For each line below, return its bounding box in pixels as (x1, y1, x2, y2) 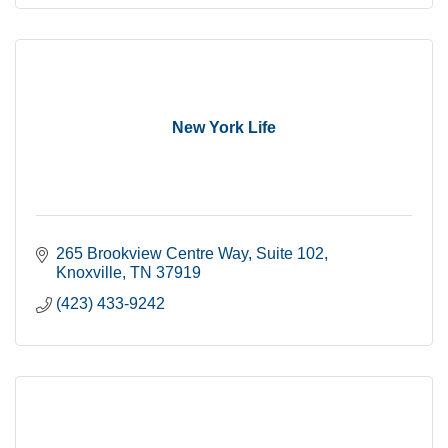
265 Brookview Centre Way (56, 245, 248, 262)
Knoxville (56, 264, 122, 281)
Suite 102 (256, 245, 324, 262)
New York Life (172, 119, 276, 136)
